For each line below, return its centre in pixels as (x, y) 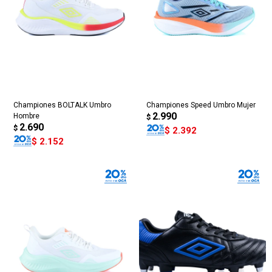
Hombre (26, 116)
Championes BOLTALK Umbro (62, 105)
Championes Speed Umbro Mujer (201, 105)
